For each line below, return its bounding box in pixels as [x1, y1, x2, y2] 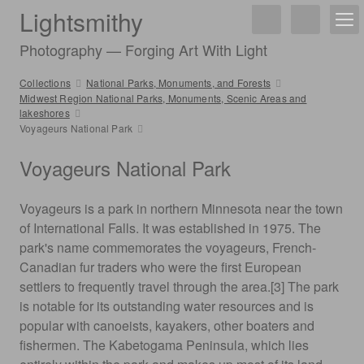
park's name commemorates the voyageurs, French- [19, 238, 316, 257]
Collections [19, 76, 71, 89]
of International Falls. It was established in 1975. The [19, 219, 321, 237]
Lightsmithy [19, 4, 143, 39]
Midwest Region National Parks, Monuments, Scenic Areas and [19, 91, 307, 105]
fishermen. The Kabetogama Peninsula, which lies [19, 336, 309, 354]
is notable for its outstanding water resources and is [19, 297, 314, 315]
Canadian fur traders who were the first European [19, 258, 301, 276]
